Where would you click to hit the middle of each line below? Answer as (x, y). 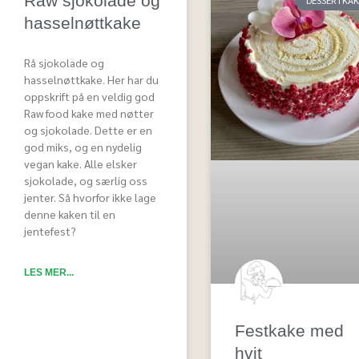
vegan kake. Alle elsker (81, 163)
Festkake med (289, 330)
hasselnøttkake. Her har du (91, 79)
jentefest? (50, 230)
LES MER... (49, 272)
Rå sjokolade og (64, 62)
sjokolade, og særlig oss (86, 180)
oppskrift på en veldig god (89, 96)
